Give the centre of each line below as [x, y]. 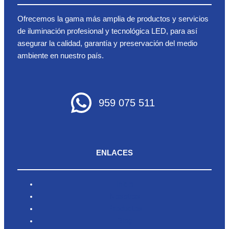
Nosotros [125, 196]
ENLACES [114, 153]
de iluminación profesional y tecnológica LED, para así [107, 31]
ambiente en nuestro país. [60, 55]
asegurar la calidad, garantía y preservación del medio [107, 43]
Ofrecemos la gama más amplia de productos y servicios [113, 19]
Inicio [125, 184]
